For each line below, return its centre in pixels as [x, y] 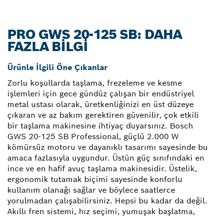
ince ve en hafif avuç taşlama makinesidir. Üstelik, [102, 168]
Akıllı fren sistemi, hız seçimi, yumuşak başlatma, [101, 211]
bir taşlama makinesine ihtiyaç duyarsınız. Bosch [100, 126]
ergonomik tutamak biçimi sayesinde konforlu [95, 179]
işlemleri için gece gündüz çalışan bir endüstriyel [101, 93]
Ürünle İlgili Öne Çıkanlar [57, 67]
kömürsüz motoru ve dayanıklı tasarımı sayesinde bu [108, 147]
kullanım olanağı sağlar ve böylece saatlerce [91, 190]
